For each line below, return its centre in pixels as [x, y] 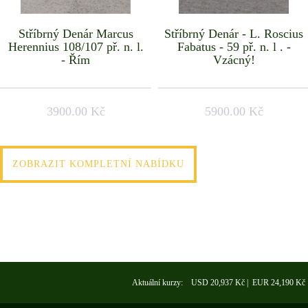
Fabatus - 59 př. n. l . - [234, 47]
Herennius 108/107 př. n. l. [76, 47]
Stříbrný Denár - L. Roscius [234, 34]
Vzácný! [234, 60]
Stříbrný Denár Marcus [76, 34]
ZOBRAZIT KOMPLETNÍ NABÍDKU [98, 164]
